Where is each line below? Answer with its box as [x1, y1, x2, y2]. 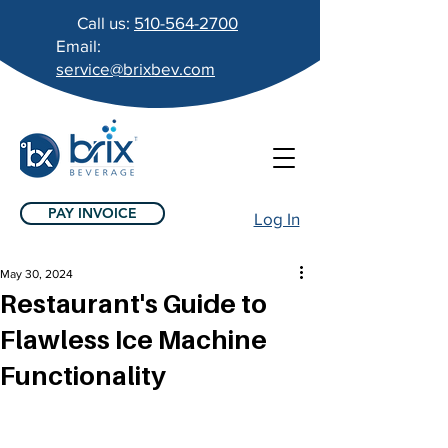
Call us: [77, 13, 134, 32]
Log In [253, 209, 300, 228]
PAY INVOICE [48, 204, 137, 222]
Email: [56, 36, 101, 55]
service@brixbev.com [56, 59, 215, 78]
